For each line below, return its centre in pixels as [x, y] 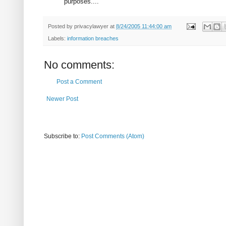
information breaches [93, 38]
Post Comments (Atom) [113, 136]
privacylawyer [91, 26]
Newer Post [62, 99]
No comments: [79, 65]
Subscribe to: [63, 136]
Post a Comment [79, 81]
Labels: [58, 38]
